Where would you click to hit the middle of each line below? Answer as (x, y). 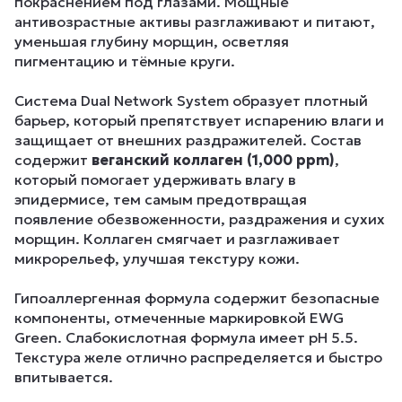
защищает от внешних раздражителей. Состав (188, 140)
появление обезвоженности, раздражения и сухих (200, 219)
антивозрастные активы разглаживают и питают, (195, 22)
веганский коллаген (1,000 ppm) (213, 160)
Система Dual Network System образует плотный (191, 101)
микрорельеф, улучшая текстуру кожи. (157, 259)
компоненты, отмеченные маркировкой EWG (179, 318)
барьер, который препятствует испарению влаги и (199, 121)
